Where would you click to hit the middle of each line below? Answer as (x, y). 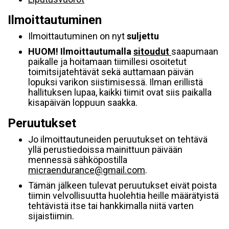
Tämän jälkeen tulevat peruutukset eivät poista (122, 185)
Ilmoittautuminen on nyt (77, 36)
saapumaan (195, 51)
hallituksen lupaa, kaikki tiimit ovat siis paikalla (120, 92)
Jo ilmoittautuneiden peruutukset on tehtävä (118, 139)
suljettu (143, 36)
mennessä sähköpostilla (78, 160)
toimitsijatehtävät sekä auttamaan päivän (111, 72)
